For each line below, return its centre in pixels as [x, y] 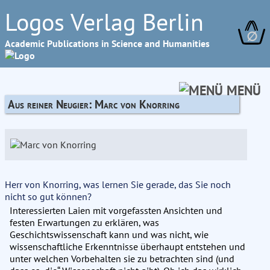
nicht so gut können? [48, 196]
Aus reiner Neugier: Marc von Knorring [94, 104]
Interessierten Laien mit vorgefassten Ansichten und [116, 210]
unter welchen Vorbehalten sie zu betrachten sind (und [122, 258]
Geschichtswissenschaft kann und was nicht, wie [109, 234]
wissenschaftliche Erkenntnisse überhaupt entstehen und [127, 246]
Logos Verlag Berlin [104, 22]
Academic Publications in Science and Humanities [107, 43]
